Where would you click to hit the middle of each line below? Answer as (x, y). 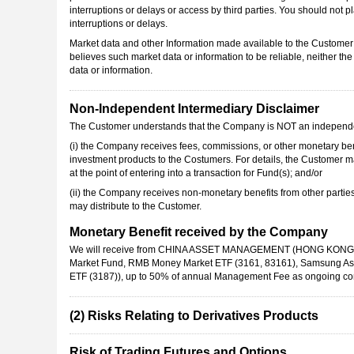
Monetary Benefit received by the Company (199, 232)
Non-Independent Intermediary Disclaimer (194, 108)
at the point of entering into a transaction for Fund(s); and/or (196, 173)
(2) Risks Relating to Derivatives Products (194, 315)
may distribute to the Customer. (136, 207)
